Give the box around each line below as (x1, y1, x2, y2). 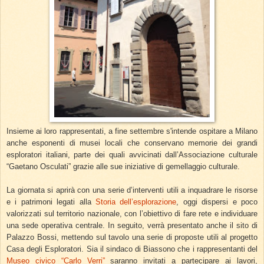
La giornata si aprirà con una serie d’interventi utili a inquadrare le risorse (6, 186, 258, 195)
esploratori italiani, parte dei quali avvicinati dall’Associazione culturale (6, 150, 258, 160)
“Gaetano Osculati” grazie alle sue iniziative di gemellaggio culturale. (6, 162, 242, 171)
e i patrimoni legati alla (6, 197, 95, 207)
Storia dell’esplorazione (95, 197, 177, 207)
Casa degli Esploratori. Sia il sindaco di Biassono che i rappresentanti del (6, 245, 258, 254)
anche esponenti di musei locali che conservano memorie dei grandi (6, 138, 258, 148)
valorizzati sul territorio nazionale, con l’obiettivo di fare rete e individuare (6, 209, 258, 219)
